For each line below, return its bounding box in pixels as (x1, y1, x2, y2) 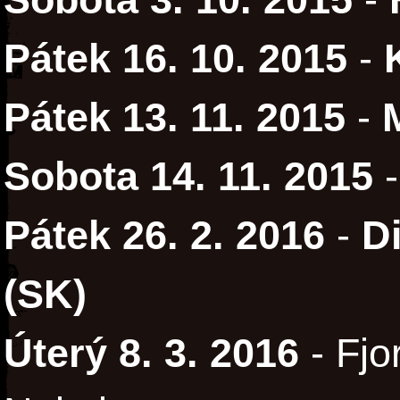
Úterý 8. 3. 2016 (4, 331, 299, 376)
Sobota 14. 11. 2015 (4, 154, 373, 199)
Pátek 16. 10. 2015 (4, 37, 347, 81)
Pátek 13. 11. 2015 (4, 96, 346, 140)
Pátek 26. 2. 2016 (4, 213, 325, 258)
